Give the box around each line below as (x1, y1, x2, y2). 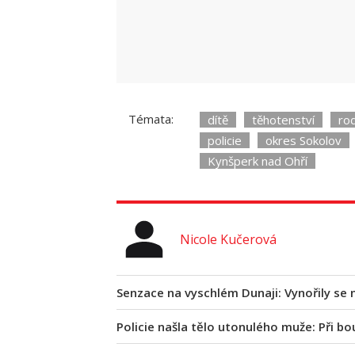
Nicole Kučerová (180, 231, 277, 249)
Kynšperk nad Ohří (208, 153, 307, 170)
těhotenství (252, 112, 315, 128)
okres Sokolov (265, 132, 342, 149)
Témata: (128, 111, 174, 128)
